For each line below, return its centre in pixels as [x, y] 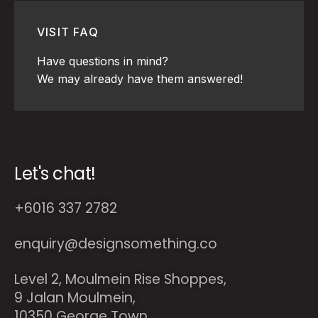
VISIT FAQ [68, 32]
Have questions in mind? [103, 61]
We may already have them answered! [140, 79]
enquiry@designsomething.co [116, 244]
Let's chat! [55, 174]
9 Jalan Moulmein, [75, 298]
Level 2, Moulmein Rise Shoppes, [120, 279]
